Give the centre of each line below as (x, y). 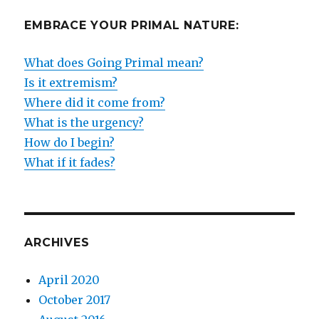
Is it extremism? (71, 83)
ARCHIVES (57, 243)
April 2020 (69, 280)
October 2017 (75, 300)
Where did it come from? (95, 103)
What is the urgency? (84, 123)
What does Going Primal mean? (114, 63)
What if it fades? (70, 163)
